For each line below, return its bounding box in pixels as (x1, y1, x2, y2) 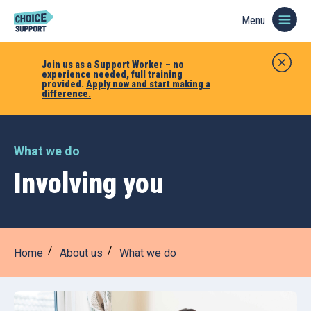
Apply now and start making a (86, 78, 210, 90)
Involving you (14, 167, 163, 200)
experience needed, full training (42, 69, 183, 80)
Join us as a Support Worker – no (42, 59, 184, 70)
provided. (42, 78, 86, 90)
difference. (42, 88, 91, 99)
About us (60, 246, 103, 260)
